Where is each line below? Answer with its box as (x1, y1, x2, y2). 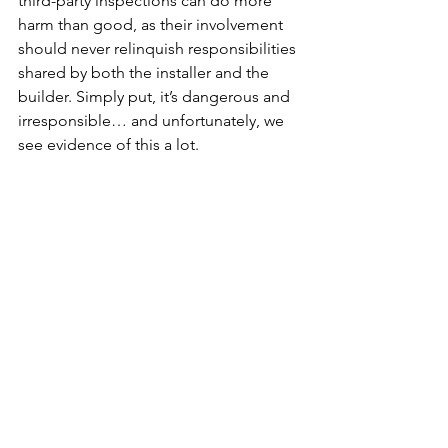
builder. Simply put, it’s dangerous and (18, 86, 294, 106)
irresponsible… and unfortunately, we (18, 110, 288, 130)
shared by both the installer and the (18, 62, 273, 82)
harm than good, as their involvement (18, 14, 287, 34)
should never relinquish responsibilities (18, 38, 300, 58)
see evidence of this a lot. (18, 134, 199, 154)
